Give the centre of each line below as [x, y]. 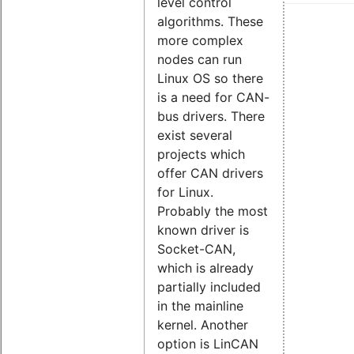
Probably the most [213, 211]
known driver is [203, 230]
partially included [209, 287]
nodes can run [200, 60]
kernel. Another [203, 325]
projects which [201, 154]
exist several [195, 136]
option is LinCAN [208, 344]
